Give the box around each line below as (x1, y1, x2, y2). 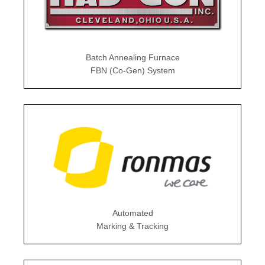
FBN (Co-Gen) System (90, 65, 175, 75)
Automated (112, 208, 153, 218)
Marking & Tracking (96, 221, 169, 231)
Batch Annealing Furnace (85, 52, 180, 62)
